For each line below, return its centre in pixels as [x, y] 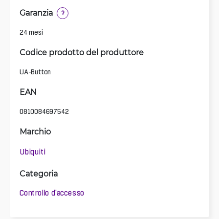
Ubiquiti [33, 152]
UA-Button [35, 72]
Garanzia [36, 12]
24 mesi [31, 32]
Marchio [35, 131]
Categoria [39, 173]
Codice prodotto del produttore [82, 52]
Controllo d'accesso [52, 193]
